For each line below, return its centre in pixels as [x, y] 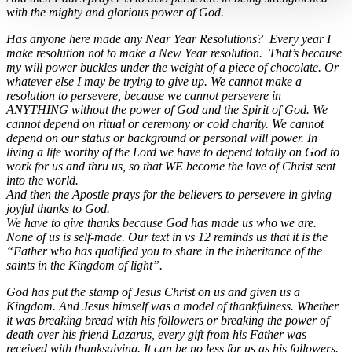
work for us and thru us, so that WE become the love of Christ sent [171, 166]
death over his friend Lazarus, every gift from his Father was [156, 334]
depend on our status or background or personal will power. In [162, 137]
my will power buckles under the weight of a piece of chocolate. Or [172, 67]
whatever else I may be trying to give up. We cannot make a [154, 81]
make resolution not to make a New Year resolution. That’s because [174, 53]
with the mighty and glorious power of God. [115, 12]
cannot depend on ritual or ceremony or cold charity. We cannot [165, 123]
